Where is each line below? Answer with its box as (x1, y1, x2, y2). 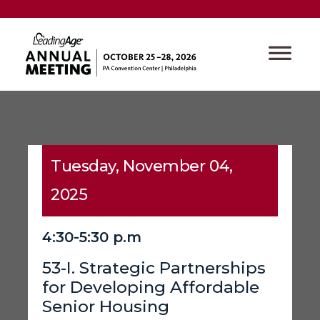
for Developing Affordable (42, 277, 259, 298)
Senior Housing (42, 296, 169, 317)
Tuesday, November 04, (51, 156, 233, 176)
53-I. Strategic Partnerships (42, 258, 266, 279)
